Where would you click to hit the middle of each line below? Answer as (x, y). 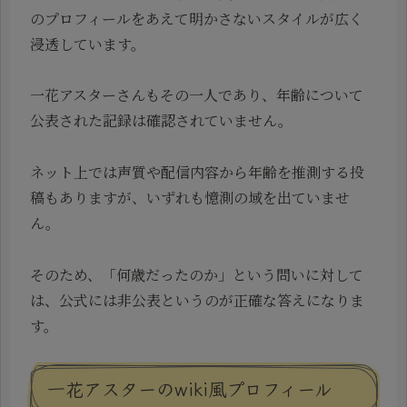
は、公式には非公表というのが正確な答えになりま (197, 301)
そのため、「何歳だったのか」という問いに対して (197, 275)
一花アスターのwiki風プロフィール (190, 388)
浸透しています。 (88, 44)
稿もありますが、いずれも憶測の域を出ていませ (190, 198)
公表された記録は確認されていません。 (161, 121)
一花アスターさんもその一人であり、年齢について (197, 95)
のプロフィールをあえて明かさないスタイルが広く (197, 18)
